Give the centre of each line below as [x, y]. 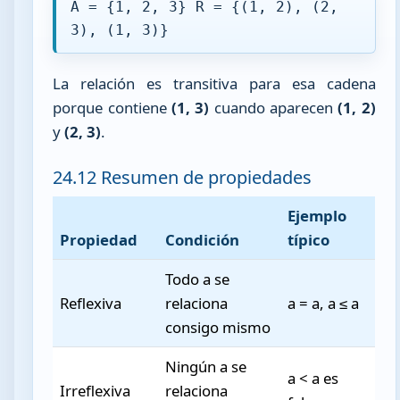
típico [309, 240]
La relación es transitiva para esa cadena [214, 84]
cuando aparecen [274, 108]
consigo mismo [218, 328]
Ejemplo [317, 216]
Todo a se [198, 279]
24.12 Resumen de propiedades [183, 177]
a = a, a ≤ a [324, 304]
